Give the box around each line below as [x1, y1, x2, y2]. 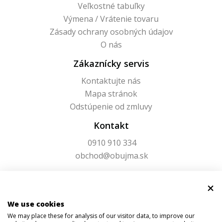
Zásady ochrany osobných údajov [49, 26, 173, 37]
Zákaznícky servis [73, 57, 149, 69]
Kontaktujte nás [81, 75, 141, 86]
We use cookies [7, 199, 64, 209]
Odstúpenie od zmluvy [70, 101, 152, 112]
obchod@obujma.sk [75, 150, 148, 161]
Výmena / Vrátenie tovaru [63, 13, 159, 24]
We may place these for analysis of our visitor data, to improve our [7, 212, 195, 220]
